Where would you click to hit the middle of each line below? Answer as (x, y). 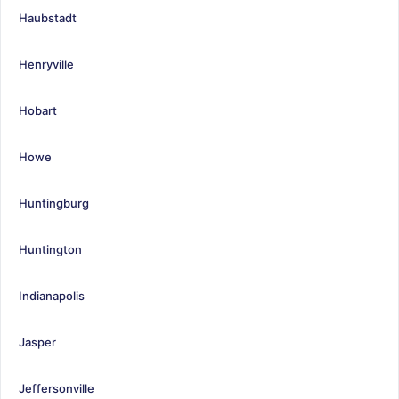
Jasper (37, 342)
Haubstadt (48, 17)
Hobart (38, 110)
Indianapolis (52, 295)
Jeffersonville (57, 388)
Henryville (46, 64)
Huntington (50, 249)
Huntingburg (54, 203)
